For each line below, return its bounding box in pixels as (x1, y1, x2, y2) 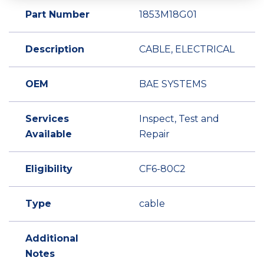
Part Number (25, 9, 90, 20)
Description (25, 44, 84, 55)
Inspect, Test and (139, 113, 219, 124)
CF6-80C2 (139, 163, 186, 174)
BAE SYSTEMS (139, 78, 207, 90)
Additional (25, 233, 78, 244)
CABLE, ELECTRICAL (139, 44, 235, 55)
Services (25, 113, 69, 124)
